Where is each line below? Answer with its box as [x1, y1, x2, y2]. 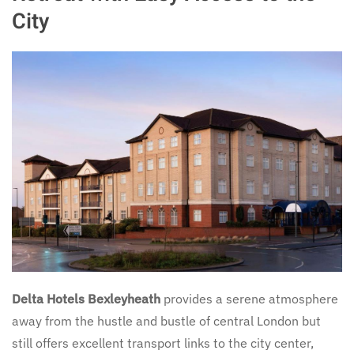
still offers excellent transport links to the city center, [12, 334, 314, 351]
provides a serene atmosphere [160, 290, 338, 307]
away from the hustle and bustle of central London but [12, 312, 321, 329]
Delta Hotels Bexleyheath [12, 290, 160, 307]
